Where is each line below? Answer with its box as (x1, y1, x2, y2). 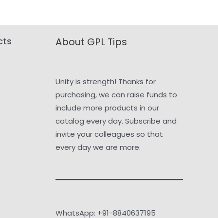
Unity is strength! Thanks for (55, 76, 156, 87)
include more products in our (55, 102, 159, 113)
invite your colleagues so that (55, 128, 163, 139)
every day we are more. (55, 142, 141, 152)
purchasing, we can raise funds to (55, 89, 177, 100)
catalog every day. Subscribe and (55, 115, 177, 126)
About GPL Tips (55, 35, 127, 49)
